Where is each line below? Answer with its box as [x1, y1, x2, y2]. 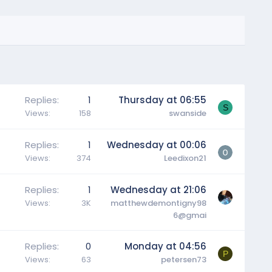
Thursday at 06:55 [118, 93, 206, 106]
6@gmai [172, 209, 206, 221]
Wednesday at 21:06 [110, 183, 206, 196]
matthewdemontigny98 [110, 197, 206, 209]
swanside [168, 107, 206, 119]
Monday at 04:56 [124, 239, 206, 253]
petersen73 [160, 253, 206, 265]
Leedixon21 [163, 152, 206, 164]
